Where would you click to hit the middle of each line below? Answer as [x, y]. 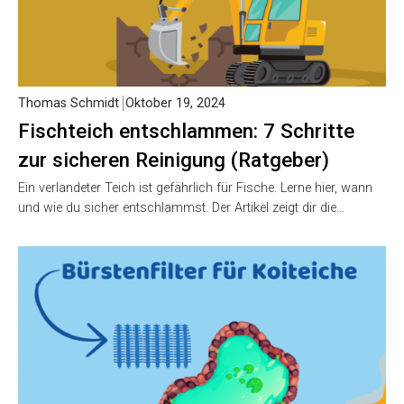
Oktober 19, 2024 [175, 103]
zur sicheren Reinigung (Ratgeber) [174, 159]
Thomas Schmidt [69, 103]
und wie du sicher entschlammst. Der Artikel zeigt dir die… [181, 207]
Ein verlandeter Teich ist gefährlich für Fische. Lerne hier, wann [195, 188]
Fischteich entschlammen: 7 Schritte [186, 130]
